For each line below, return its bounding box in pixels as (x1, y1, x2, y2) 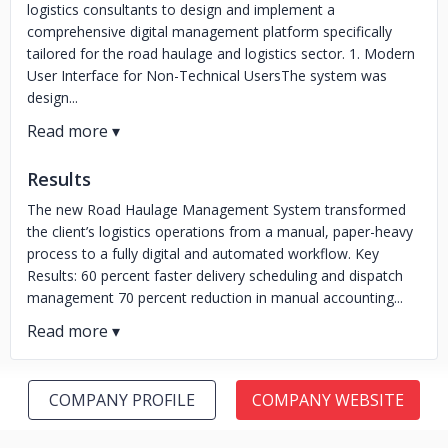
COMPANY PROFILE (49, 389, 195, 411)
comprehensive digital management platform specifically (27, 22, 392, 41)
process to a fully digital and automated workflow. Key (27, 244, 379, 263)
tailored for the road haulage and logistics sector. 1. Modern (27, 44, 415, 63)
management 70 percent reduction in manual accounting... (27, 288, 403, 307)
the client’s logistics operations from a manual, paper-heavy (27, 222, 413, 241)
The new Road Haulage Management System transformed (27, 200, 406, 219)
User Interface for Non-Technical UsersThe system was (27, 66, 387, 85)
